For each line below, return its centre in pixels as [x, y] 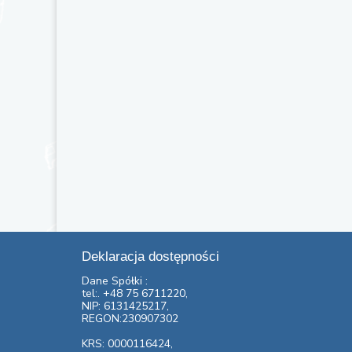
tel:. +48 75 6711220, [135, 293]
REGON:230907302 [130, 319]
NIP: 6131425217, [125, 306]
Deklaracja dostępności [150, 257]
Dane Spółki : [115, 281]
